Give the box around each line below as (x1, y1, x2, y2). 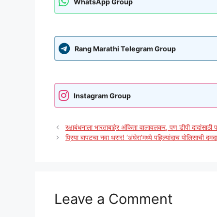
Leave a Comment (54, 190, 173, 208)
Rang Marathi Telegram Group (75, 44, 176, 53)
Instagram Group (74, 91, 131, 100)
